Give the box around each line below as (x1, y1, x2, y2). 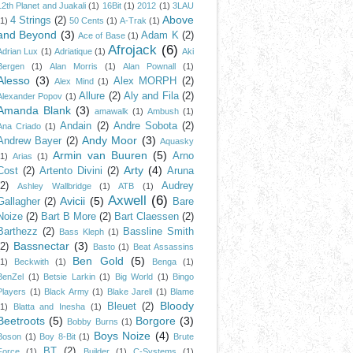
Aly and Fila (123, 91, 179, 102)
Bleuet (106, 301, 136, 312)
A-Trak (120, 16, 147, 25)
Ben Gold (72, 255, 124, 267)
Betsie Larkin (43, 272, 95, 281)
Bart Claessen (114, 211, 179, 222)
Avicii (60, 195, 86, 207)
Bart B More (41, 211, 96, 222)
